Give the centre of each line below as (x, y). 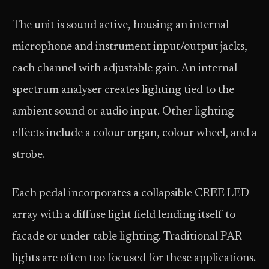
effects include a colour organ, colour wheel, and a (134, 134)
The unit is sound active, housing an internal (120, 26)
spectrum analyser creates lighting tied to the (123, 90)
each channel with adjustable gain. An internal (125, 69)
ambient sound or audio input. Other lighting (123, 112)
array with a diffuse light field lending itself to (124, 215)
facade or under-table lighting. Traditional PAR (127, 237)
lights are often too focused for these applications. (134, 258)
